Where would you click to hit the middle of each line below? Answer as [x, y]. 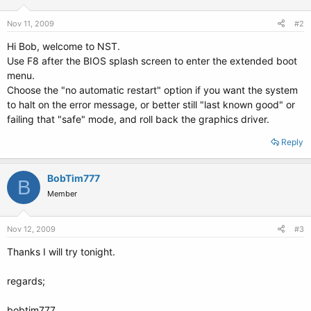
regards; [26, 281]
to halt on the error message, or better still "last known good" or [151, 104]
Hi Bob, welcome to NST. [64, 46]
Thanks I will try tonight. [61, 252]
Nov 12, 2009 [31, 229]
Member [62, 194]
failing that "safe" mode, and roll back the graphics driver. [138, 119]
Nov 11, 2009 [31, 24]
